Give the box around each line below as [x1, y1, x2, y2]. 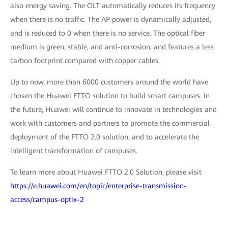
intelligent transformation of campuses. [10, 146, 137, 155]
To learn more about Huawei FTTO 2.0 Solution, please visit [10, 167, 202, 176]
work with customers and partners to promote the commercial [10, 119, 210, 127]
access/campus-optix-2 [10, 195, 84, 204]
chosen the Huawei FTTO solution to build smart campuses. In [10, 91, 210, 100]
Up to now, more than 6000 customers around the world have [10, 77, 208, 86]
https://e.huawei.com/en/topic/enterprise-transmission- [10, 181, 187, 190]
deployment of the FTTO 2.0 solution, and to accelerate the [10, 132, 199, 141]
